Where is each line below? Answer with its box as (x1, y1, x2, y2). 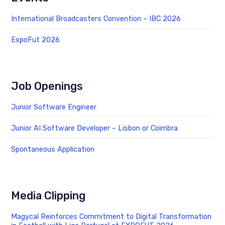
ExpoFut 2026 (11, 35, 60, 44)
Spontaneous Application (11, 145, 95, 154)
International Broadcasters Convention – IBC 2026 (11, 14, 181, 23)
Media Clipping (11, 189, 86, 202)
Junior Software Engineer (11, 102, 97, 112)
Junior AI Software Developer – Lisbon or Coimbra (11, 124, 178, 133)
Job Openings (11, 80, 83, 93)
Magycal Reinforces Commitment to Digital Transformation (11, 212, 212, 221)
